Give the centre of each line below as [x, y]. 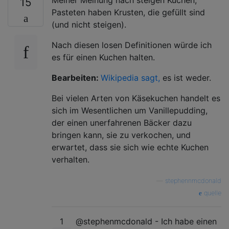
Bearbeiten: [76, 77]
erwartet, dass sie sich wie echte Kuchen [130, 147]
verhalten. [71, 159]
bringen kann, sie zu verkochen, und [121, 135]
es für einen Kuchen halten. [103, 57]
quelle [212, 193]
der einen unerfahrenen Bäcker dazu [122, 122]
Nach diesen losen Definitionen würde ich [132, 45]
